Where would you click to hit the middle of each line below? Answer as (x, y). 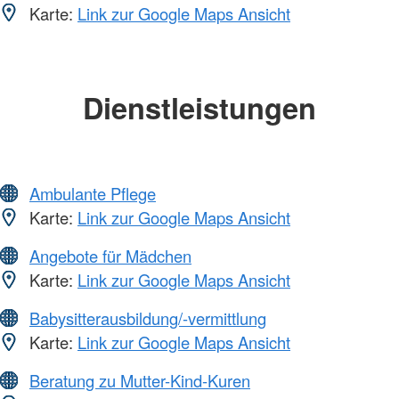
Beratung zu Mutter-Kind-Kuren (140, 381)
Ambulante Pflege (93, 194)
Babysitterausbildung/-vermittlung (148, 318)
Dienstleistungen (199, 107)
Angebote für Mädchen (110, 256)
